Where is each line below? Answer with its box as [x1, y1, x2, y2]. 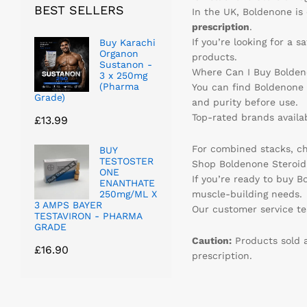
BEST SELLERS [34, 2, 124, 17]
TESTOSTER [99, 155, 153, 167]
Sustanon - [99, 58, 152, 70]
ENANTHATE [99, 177, 155, 188]
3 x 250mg [99, 69, 147, 81]
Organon [99, 47, 138, 59]
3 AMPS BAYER [34, 199, 102, 210]
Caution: [191, 234, 232, 246]
